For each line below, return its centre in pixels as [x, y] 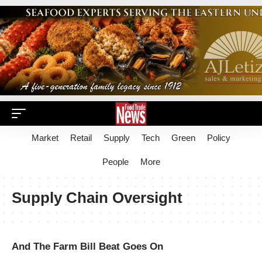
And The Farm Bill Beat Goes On [87, 247]
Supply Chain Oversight [97, 198]
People [115, 162]
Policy [219, 138]
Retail [81, 138]
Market [45, 138]
